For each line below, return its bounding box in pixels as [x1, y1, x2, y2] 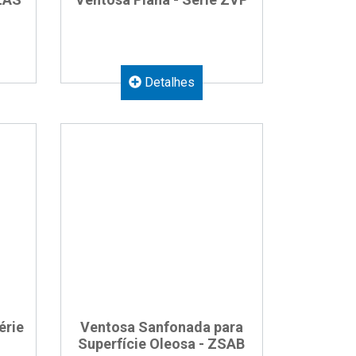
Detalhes [141, 75, 195, 90]
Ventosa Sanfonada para [79, 319, 243, 335]
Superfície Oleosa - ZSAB [78, 335, 246, 352]
